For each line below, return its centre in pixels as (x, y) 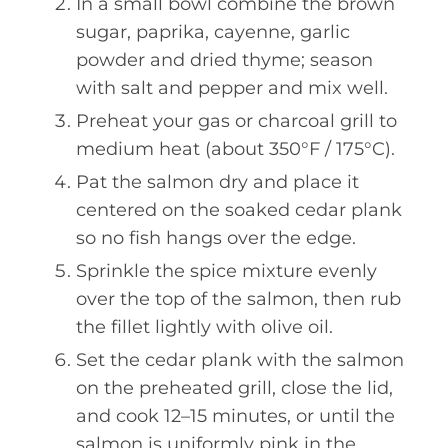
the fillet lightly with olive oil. (204, 327)
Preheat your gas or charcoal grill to (236, 121)
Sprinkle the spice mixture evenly (226, 271)
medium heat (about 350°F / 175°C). (235, 149)
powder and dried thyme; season (224, 60)
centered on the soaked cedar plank (239, 210)
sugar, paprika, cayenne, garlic (213, 32)
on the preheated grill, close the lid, (234, 388)
